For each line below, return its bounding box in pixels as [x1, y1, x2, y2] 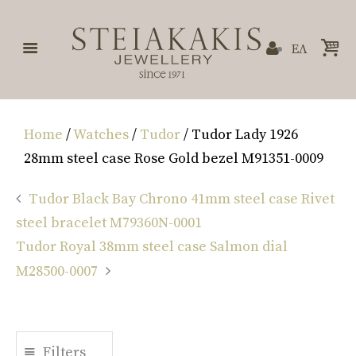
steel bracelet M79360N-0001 [16, 214, 202, 233]
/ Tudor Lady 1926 [180, 126, 298, 145]
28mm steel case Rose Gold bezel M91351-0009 [24, 149, 323, 168]
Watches [73, 126, 129, 145]
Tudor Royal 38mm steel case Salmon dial [16, 238, 288, 257]
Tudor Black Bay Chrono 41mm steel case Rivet [29, 190, 335, 209]
